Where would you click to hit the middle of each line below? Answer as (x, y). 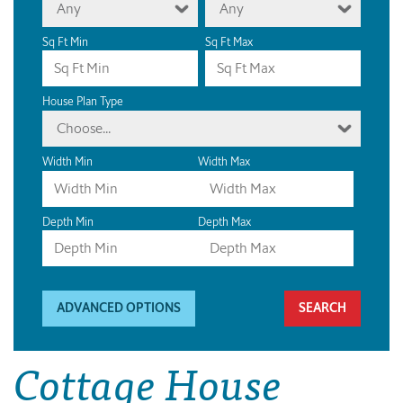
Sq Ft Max (229, 41)
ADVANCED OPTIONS (119, 308)
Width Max (224, 162)
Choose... (84, 129)
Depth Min (68, 221)
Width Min (67, 162)
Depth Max (224, 221)
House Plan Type (83, 102)
